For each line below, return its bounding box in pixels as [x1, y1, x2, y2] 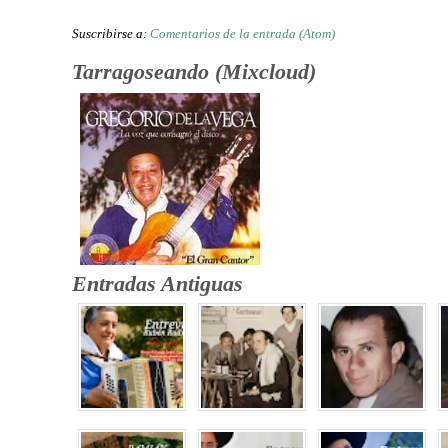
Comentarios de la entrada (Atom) [150, 25, 335, 41]
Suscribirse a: [72, 25, 150, 41]
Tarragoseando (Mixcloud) [72, 58, 316, 84]
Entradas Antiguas [72, 270, 243, 296]
